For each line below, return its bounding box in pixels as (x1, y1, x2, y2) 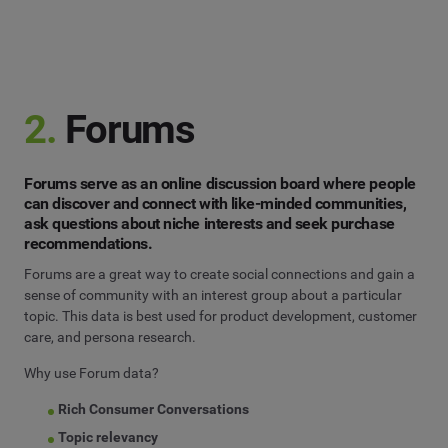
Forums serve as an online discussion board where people (24, 174, 416, 194)
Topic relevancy (58, 429, 159, 446)
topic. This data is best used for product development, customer (24, 307, 417, 324)
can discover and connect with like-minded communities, (24, 194, 407, 214)
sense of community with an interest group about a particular (24, 286, 402, 303)
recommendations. (24, 234, 153, 254)
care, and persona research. (24, 328, 196, 345)
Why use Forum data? (24, 365, 159, 382)
